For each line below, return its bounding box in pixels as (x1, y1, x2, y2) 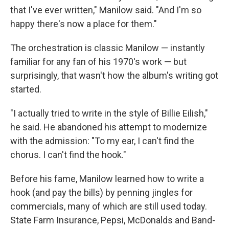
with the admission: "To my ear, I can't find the (10, 135, 194, 146)
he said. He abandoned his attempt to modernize (10, 121, 207, 132)
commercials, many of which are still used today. (10, 200, 207, 212)
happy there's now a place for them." (10, 18, 157, 29)
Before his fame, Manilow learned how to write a (10, 173, 204, 184)
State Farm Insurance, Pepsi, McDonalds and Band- (10, 214, 215, 225)
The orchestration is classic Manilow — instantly (10, 42, 205, 53)
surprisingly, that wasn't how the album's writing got (10, 70, 218, 81)
